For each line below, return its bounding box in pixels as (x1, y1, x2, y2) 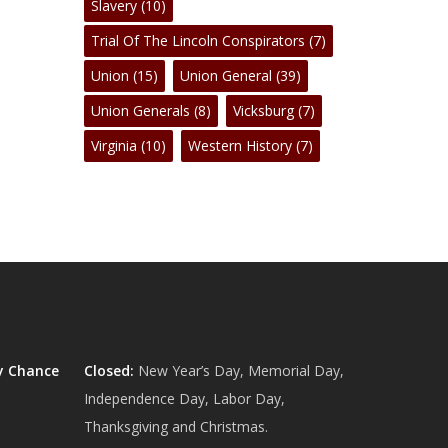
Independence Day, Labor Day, (84, 389, 286, 408)
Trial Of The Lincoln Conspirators (91, 31, 306, 50)
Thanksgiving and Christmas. (84, 417, 269, 436)
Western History (188, 136, 293, 155)
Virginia (91, 136, 138, 155)
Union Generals (91, 101, 191, 120)
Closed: (84, 361, 135, 380)
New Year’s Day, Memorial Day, (134, 361, 349, 380)
